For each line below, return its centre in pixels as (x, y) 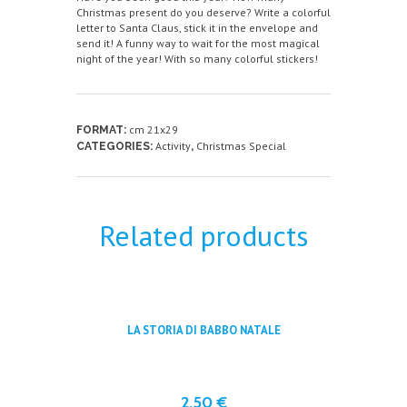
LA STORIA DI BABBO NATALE (203, 330)
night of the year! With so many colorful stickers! (197, 58)
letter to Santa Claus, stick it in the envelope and (197, 27)
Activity (173, 145)
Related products (203, 236)
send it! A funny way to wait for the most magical (198, 43)
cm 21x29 (154, 129)
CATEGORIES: (116, 146)
